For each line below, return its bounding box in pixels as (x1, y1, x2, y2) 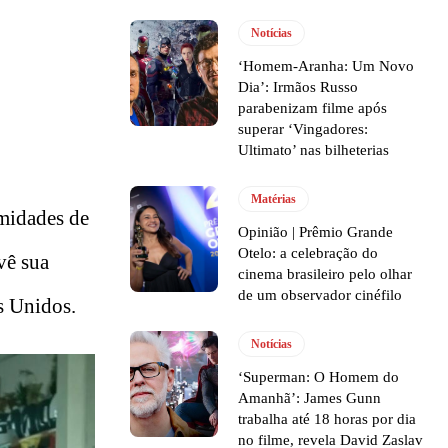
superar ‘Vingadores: (238, 121, 369, 138)
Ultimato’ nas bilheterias (238, 142, 390, 159)
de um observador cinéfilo (238, 287, 403, 304)
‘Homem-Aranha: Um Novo (238, 58, 415, 75)
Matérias (251, 192, 297, 207)
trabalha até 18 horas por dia (238, 411, 417, 428)
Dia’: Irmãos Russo (238, 79, 359, 96)
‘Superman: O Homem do (238, 369, 400, 386)
